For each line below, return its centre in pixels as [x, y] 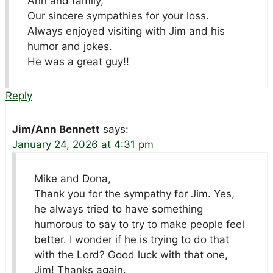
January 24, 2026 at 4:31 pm [83, 145]
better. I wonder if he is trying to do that [131, 240]
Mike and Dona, [72, 179]
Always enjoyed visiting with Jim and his [126, 31]
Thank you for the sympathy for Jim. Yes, [134, 194]
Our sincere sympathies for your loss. [118, 16]
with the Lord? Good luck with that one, [131, 255]
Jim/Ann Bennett [56, 129]
